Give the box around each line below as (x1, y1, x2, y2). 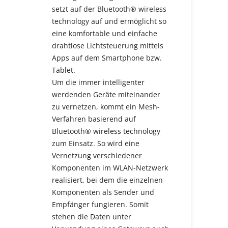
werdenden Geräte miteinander (52, 90, 160, 100)
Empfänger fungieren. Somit (52, 199, 149, 210)
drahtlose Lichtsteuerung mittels (52, 41, 163, 51)
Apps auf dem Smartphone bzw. (52, 53, 162, 63)
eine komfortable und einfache (52, 28, 157, 39)
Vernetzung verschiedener (52, 151, 142, 161)
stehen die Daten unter (52, 212, 131, 222)
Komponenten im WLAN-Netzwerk (52, 163, 168, 173)
